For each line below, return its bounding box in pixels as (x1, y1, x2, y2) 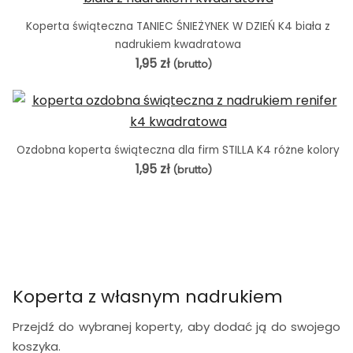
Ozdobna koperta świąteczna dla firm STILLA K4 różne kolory (17, 142, 340, 158)
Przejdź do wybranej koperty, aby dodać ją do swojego (13, 318, 340, 335)
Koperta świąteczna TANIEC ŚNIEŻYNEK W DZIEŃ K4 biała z (26, 18, 330, 34)
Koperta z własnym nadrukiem (13, 284, 283, 309)
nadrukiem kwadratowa (115, 36, 241, 52)
